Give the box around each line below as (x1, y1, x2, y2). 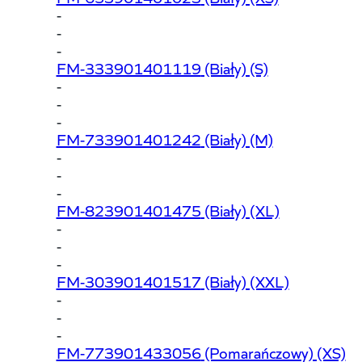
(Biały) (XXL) (200, 269, 289, 292)
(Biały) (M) (200, 127, 273, 149)
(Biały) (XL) (200, 198, 280, 221)
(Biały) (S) (200, 56, 268, 78)
